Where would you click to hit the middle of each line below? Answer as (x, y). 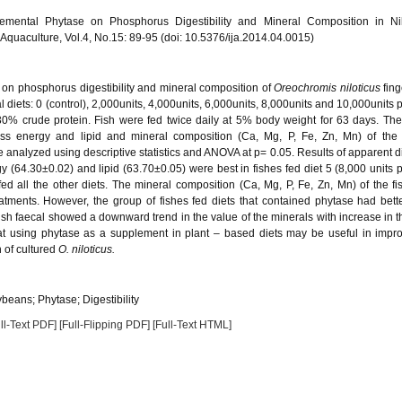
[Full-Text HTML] (192, 325)
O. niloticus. (87, 249)
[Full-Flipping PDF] (105, 325)
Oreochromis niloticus (327, 88)
